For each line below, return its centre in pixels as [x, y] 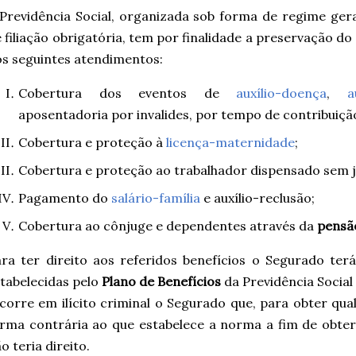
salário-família [156, 197]
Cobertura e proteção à [92, 142]
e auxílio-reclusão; [257, 197]
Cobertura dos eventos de [127, 93]
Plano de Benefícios [161, 281]
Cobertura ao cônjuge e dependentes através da [168, 225]
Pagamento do [65, 197]
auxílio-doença [281, 93]
